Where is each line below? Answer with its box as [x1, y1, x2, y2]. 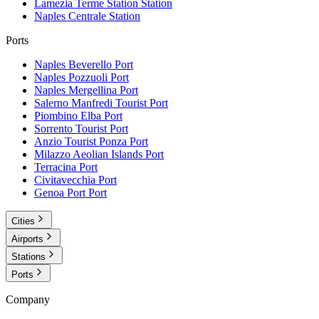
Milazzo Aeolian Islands [34, 148, 142, 161]
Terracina [34, 161, 76, 174]
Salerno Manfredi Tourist [34, 97, 147, 110]
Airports [11, 234, 43, 245]
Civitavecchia [34, 174, 95, 187]
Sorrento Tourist [34, 122, 107, 135]
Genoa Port [34, 187, 85, 199]
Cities [11, 216, 35, 227]
